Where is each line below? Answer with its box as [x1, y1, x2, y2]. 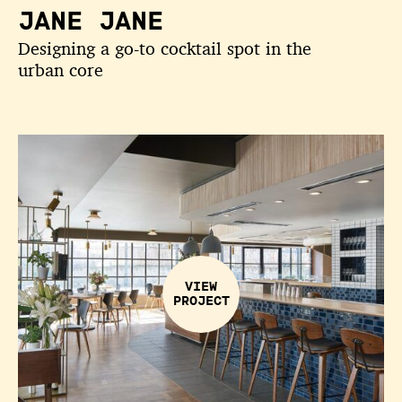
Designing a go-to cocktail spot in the [18, 37, 311, 60]
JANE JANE [18, 4, 163, 38]
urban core [18, 58, 103, 82]
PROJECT [172, 293, 230, 310]
